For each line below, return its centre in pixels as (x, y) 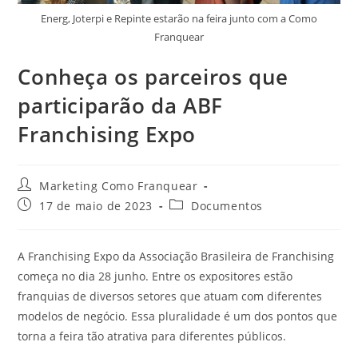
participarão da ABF (120, 105)
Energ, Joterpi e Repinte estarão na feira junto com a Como (179, 18)
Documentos (227, 205)
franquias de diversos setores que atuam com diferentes (170, 296)
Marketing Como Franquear (119, 185)
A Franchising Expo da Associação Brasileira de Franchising (176, 256)
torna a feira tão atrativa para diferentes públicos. (154, 336)
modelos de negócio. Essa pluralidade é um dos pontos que (178, 316)
